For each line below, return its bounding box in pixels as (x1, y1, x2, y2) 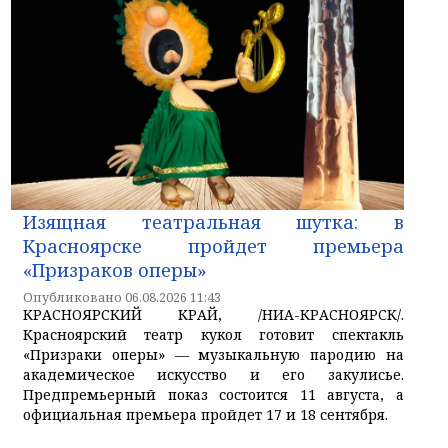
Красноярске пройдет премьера (23, 233, 404, 258)
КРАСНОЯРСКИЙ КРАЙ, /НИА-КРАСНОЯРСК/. (23, 304, 404, 324)
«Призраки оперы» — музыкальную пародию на (23, 344, 404, 364)
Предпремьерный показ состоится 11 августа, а (23, 384, 404, 404)
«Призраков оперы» (23, 257, 207, 282)
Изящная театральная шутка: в (23, 209, 404, 234)
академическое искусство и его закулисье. (23, 364, 404, 384)
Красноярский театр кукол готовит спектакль (23, 324, 404, 344)
